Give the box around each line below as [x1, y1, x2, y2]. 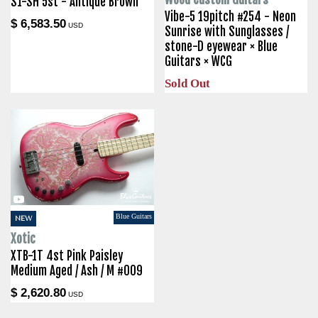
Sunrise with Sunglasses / [164, 24, 289, 40]
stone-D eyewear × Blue [164, 39, 278, 55]
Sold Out [164, 77, 210, 91]
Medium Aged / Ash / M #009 [11, 263, 143, 279]
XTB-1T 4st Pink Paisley [11, 248, 123, 264]
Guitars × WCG [164, 54, 232, 70]
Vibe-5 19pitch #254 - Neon [164, 9, 296, 25]
